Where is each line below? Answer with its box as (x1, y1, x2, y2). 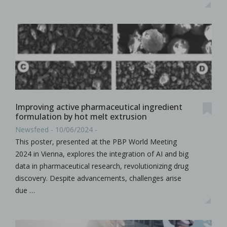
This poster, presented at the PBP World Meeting (15, 136, 177, 146)
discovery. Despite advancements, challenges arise (15, 173, 181, 183)
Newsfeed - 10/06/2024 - (15, 124, 97, 134)
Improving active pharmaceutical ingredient (15, 101, 182, 113)
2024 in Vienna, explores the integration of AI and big (15, 148, 188, 159)
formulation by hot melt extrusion (15, 111, 147, 123)
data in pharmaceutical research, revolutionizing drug (15, 161, 188, 171)
